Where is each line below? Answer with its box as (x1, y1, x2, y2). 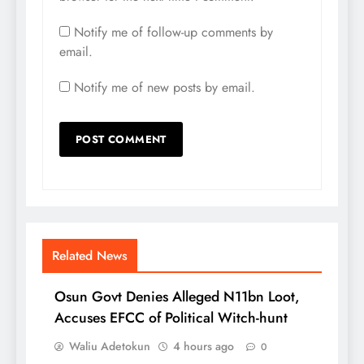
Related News (52, 246, 128, 266)
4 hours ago (173, 338, 234, 355)
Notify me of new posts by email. (74, 78, 255, 97)
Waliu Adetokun (69, 338, 150, 355)
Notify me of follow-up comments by (74, 23, 273, 42)
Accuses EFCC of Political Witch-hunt (54, 307, 288, 329)
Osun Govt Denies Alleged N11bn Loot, (54, 286, 300, 308)
